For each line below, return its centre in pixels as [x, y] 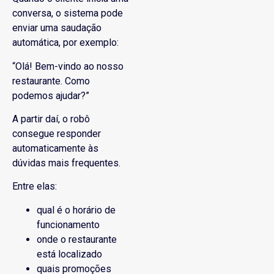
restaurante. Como [51, 81]
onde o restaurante [77, 239]
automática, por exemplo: [65, 43]
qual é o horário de [76, 210]
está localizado [69, 254]
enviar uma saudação [57, 28]
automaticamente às [55, 149]
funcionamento [68, 224]
